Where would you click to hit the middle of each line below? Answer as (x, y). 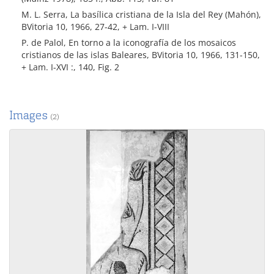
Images (30, 115)
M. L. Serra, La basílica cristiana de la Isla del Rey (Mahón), (141, 14)
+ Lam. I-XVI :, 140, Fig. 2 (70, 67)
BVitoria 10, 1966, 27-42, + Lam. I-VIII (95, 27)
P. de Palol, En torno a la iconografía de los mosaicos (129, 43)
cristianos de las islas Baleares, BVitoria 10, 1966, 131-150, (141, 55)
